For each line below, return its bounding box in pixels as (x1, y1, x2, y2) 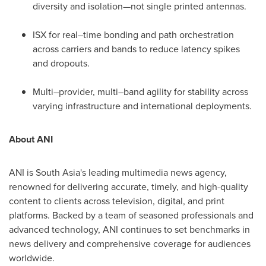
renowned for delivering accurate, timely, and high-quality (9, 180, 248, 194)
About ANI (9, 132, 53, 146)
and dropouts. (33, 56, 90, 70)
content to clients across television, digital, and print (9, 194, 224, 208)
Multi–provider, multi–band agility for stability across (33, 85, 248, 99)
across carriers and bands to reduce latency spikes (33, 42, 240, 56)
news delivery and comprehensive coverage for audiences (9, 237, 251, 251)
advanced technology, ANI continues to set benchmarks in (9, 223, 250, 236)
